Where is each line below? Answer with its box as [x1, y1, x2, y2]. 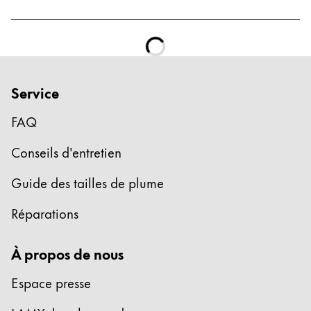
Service [11, 80, 59, 103]
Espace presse [11, 271, 91, 292]
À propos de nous [11, 241, 124, 264]
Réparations [11, 202, 78, 223]
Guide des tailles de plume [11, 171, 164, 192]
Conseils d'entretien [11, 141, 121, 162]
